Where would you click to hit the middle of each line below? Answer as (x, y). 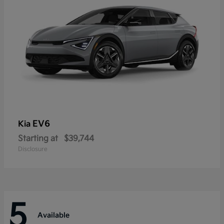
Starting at (38, 139)
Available (53, 215)
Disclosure (33, 149)
